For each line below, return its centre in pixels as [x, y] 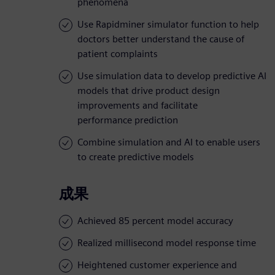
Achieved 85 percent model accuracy [155, 221]
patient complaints [118, 54]
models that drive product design [149, 91]
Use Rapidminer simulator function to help [168, 25]
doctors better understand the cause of [161, 39]
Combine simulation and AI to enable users [169, 142]
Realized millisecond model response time [167, 243]
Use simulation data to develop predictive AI [172, 76]
